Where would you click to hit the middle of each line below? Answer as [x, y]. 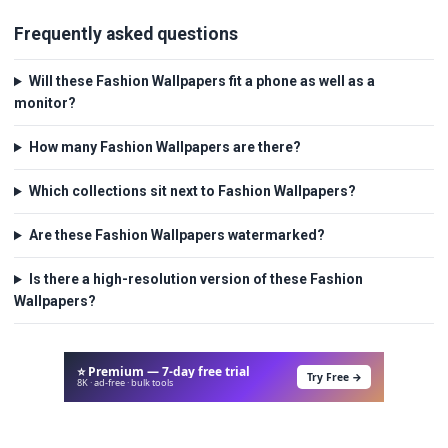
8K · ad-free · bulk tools [124, 383]
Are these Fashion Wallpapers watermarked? [176, 235]
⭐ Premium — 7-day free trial [163, 372]
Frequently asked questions [126, 33]
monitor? [45, 103]
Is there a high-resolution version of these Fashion [195, 279]
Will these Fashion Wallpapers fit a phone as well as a [201, 81]
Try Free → [334, 376]
